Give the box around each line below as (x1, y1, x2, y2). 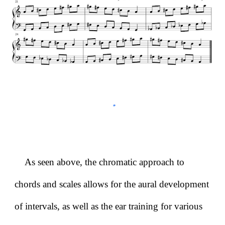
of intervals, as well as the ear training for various (15, 201, 203, 211)
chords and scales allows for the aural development (15, 179, 209, 189)
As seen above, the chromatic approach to (25, 157, 185, 167)
